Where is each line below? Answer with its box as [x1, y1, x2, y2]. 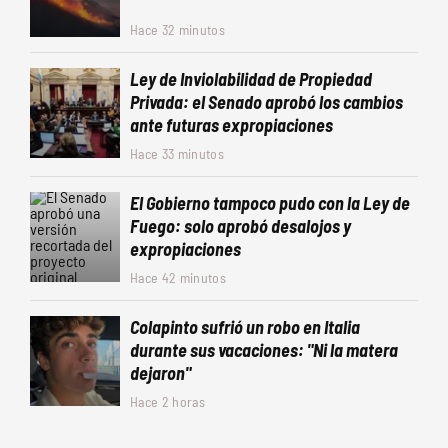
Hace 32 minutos [130, 21, 225, 39]
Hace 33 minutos [130, 145, 224, 163]
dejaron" [130, 362, 191, 385]
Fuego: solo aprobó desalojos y [130, 215, 351, 238]
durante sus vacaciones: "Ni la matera [130, 339, 398, 362]
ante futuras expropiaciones [130, 114, 333, 137]
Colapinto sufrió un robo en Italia [130, 316, 360, 339]
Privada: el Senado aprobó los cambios [130, 91, 403, 114]
